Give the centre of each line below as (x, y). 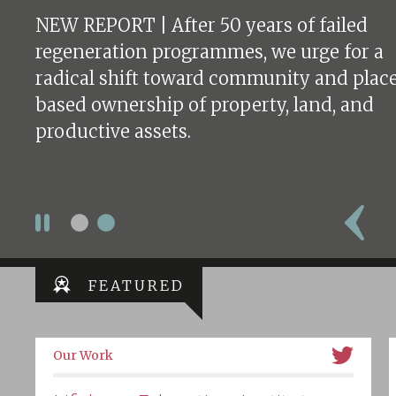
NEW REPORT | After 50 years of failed (202, 25)
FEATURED (137, 286)
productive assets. (113, 131)
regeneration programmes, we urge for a (209, 52)
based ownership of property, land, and (205, 105)
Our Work (83, 355)
